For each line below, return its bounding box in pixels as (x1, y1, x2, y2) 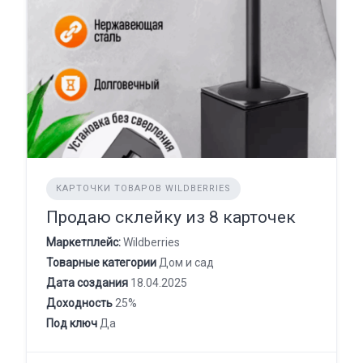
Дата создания (46, 276, 128, 289)
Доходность (46, 297, 113, 310)
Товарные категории (46, 256, 156, 269)
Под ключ (46, 317, 97, 330)
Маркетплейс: (46, 236, 121, 249)
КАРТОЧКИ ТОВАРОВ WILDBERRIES (56, 183, 231, 194)
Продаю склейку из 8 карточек (46, 207, 296, 227)
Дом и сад (156, 256, 214, 269)
